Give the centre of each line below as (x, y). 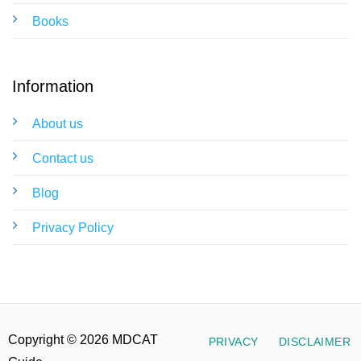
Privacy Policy (73, 227)
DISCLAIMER (315, 342)
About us (57, 123)
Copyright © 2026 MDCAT (83, 340)
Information (52, 86)
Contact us (62, 158)
